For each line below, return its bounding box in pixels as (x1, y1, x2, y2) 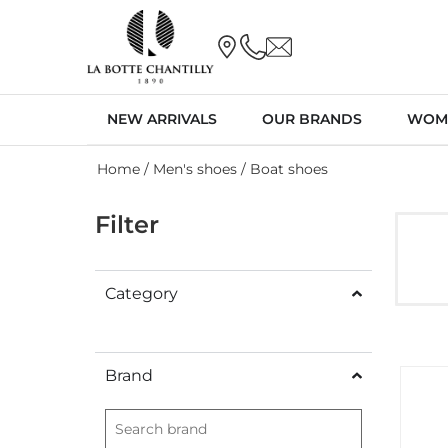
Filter (95, 209, 159, 239)
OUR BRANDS (262, 109, 362, 128)
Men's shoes (153, 159, 237, 178)
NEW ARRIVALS (107, 109, 217, 128)
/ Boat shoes (237, 159, 328, 178)
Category (105, 283, 178, 303)
